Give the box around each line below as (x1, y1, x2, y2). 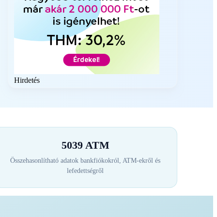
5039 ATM (61, 139, 109, 151)
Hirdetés (14, 76, 40, 84)
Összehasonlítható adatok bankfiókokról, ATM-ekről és (10, 156, 160, 164)
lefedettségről (67, 167, 104, 174)
